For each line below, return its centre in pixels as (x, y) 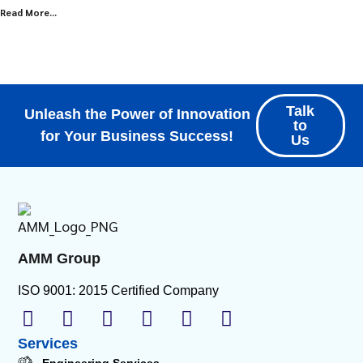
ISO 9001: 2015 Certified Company (119, 291)
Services (48, 344)
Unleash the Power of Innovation (137, 114)
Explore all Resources (181, 43)
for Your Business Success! (137, 136)
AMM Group (60, 259)
